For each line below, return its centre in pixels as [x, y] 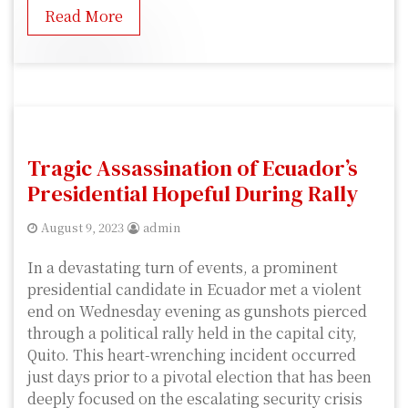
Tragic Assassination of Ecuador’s [193, 168]
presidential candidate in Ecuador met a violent [194, 290]
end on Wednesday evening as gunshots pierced [197, 311]
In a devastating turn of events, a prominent [183, 268]
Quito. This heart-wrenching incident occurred [192, 355]
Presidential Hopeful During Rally [193, 194]
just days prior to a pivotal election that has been [199, 377]
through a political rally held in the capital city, [192, 333]
